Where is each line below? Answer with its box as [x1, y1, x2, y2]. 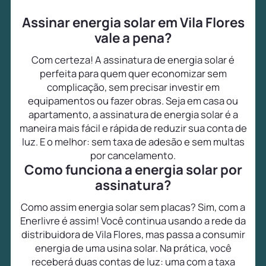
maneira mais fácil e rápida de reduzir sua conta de [19, 121, 247, 135]
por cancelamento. [90, 148, 176, 163]
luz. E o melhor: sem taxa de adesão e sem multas [21, 135, 245, 149]
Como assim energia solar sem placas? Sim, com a [21, 200, 245, 214]
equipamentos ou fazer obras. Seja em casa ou [28, 94, 238, 108]
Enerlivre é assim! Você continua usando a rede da [20, 214, 246, 228]
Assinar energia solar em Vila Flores [21, 13, 245, 32]
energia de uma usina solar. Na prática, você [34, 241, 232, 255]
